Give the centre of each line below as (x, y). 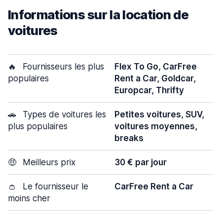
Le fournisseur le (54, 186)
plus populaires (38, 126)
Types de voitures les (63, 114)
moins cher (29, 198)
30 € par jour (141, 162)
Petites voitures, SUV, (159, 114)
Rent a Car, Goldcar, (155, 78)
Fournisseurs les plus (62, 67)
